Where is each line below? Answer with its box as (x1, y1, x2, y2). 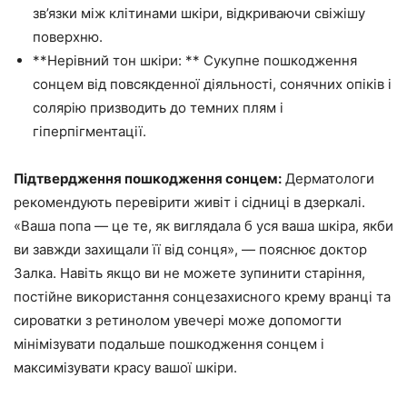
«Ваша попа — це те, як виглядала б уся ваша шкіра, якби (14, 217, 393, 235)
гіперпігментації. (33, 123, 146, 141)
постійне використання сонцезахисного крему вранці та (14, 288, 391, 306)
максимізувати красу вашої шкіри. (14, 359, 237, 377)
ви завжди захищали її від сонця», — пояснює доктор (14, 241, 367, 259)
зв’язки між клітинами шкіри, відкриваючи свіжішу (33, 5, 365, 23)
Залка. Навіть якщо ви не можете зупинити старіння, (14, 264, 365, 283)
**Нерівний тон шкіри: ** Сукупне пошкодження (33, 52, 357, 70)
